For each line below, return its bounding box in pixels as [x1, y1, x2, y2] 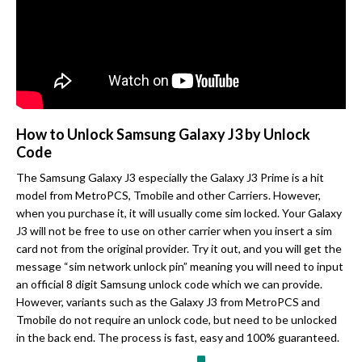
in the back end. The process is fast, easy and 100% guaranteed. [16, 330, 339, 345]
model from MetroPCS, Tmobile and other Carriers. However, [16, 188, 321, 203]
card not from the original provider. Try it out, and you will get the [16, 242, 342, 256]
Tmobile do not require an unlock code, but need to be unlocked [16, 313, 337, 327]
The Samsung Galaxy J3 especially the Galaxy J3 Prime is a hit [16, 170, 324, 185]
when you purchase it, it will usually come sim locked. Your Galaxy [16, 206, 342, 221]
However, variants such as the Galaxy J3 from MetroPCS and [16, 295, 320, 309]
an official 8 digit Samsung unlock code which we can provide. [16, 277, 322, 292]
